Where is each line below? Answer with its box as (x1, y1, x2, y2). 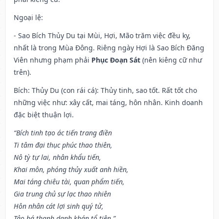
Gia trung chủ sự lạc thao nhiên (14, 189, 111, 199)
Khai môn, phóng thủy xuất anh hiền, (14, 165, 129, 175)
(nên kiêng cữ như (140, 55, 202, 65)
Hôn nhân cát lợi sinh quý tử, (14, 201, 104, 211)
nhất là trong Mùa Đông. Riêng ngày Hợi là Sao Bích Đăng (14, 43, 204, 53)
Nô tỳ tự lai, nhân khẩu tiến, (14, 153, 101, 162)
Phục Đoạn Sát (91, 55, 140, 65)
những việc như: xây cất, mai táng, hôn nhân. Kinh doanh (14, 98, 203, 108)
